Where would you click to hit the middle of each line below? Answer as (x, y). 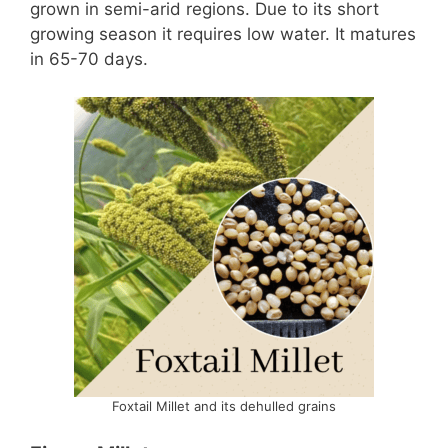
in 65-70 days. (89, 58)
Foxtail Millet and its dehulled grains (224, 406)
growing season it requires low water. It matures (223, 33)
